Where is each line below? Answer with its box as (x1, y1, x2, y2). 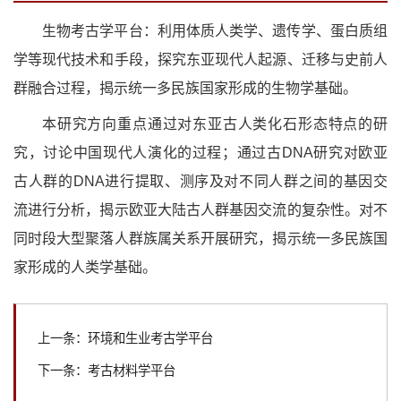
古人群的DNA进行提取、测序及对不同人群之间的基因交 (13, 174, 388, 190)
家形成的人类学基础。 (13, 260, 157, 276)
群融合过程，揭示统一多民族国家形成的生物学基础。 (13, 81, 357, 97)
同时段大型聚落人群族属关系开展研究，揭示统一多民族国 (13, 231, 388, 247)
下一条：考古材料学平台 (38, 363, 176, 379)
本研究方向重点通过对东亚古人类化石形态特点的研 (42, 116, 388, 132)
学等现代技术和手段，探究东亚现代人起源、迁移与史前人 (13, 52, 388, 68)
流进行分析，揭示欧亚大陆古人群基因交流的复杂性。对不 (13, 202, 388, 218)
